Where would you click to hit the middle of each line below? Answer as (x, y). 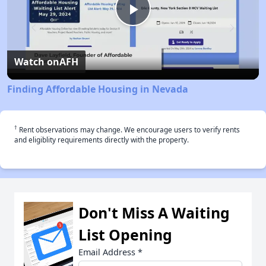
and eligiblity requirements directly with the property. (102, 139)
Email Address (108, 252)
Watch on (37, 61)
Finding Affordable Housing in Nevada (98, 89)
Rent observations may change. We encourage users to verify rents (129, 129)
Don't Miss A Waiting (154, 212)
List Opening (125, 234)
